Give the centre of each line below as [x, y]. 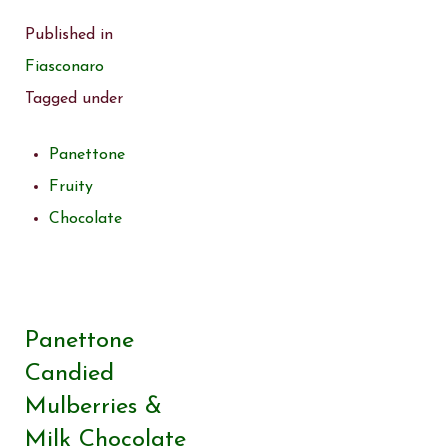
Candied [69, 373]
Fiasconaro [64, 66]
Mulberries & [93, 406]
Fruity [71, 186]
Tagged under [74, 98]
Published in [69, 34]
